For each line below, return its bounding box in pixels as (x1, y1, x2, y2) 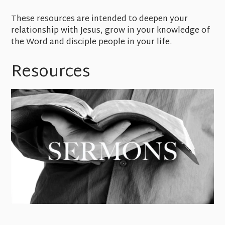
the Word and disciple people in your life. (11, 35, 172, 50)
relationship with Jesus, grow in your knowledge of (11, 24, 210, 38)
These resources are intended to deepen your (11, 12, 188, 27)
